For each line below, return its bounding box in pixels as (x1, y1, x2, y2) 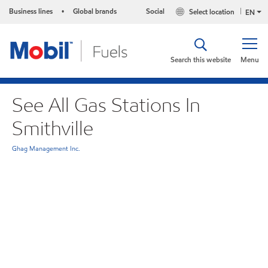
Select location (189, 7, 235, 17)
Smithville (12, 115, 93, 141)
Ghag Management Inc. (12, 143, 80, 153)
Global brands (73, 6, 117, 16)
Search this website (170, 54, 231, 65)
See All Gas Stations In (12, 92, 200, 118)
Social (146, 6, 165, 16)
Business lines (9, 6, 53, 16)
